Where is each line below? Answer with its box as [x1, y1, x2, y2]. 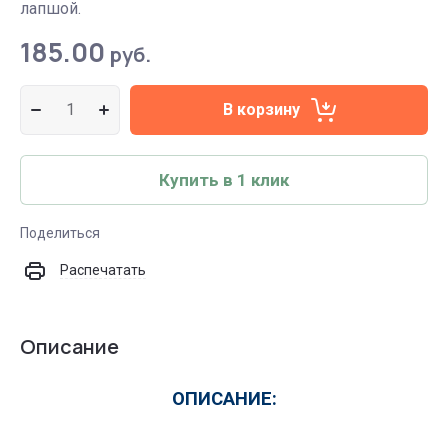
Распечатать [60, 262, 146, 278]
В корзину [223, 100, 300, 119]
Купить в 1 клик [159, 170, 289, 190]
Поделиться [20, 225, 100, 241]
